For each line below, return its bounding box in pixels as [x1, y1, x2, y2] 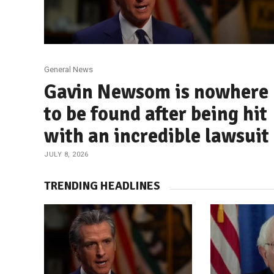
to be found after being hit [44, 102, 267, 126]
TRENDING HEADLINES [44, 178, 160, 193]
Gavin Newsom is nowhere [44, 80, 268, 104]
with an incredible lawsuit [44, 124, 269, 148]
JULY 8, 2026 [44, 150, 88, 158]
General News [44, 64, 93, 74]
